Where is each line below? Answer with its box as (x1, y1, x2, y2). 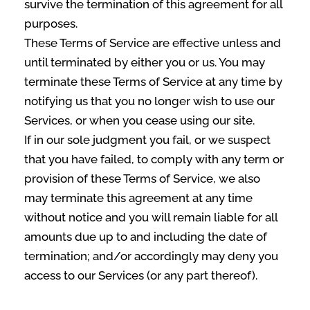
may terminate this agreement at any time (24, 191, 253, 205)
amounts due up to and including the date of (24, 230, 267, 244)
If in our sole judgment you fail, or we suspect (24, 133, 271, 147)
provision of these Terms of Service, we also (24, 172, 260, 185)
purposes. (24, 17, 77, 30)
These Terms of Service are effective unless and (24, 36, 281, 50)
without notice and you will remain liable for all (24, 210, 277, 224)
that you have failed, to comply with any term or (24, 152, 284, 166)
